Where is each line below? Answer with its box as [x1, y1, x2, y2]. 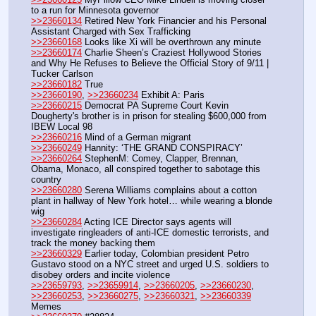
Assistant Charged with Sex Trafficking [31, 25, 190, 37]
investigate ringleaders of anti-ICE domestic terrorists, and [31, 227, 269, 238]
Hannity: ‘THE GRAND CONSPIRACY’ [82, 142, 243, 154]
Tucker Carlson [31, 68, 93, 79]
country [31, 174, 61, 186]
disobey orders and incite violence [31, 269, 170, 281]
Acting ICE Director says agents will [82, 217, 231, 228]
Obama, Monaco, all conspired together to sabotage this [31, 164, 260, 175]
